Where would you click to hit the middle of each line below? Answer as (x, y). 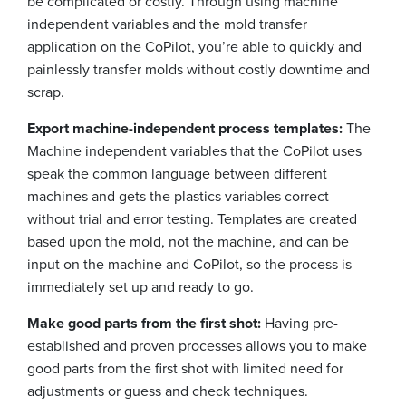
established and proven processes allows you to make (197, 346)
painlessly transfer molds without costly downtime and (198, 70)
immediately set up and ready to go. (140, 287)
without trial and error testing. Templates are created (192, 219)
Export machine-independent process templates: (187, 129)
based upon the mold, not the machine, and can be (188, 242)
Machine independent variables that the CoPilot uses (194, 151)
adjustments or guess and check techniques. (168, 391)
